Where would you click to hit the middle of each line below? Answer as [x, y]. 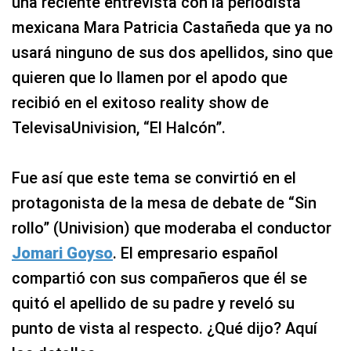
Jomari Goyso [62, 253]
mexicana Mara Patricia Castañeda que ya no [172, 27]
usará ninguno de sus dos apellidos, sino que [172, 52]
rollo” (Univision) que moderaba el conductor [172, 228]
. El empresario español [195, 253]
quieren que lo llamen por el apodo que [150, 78]
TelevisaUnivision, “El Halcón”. [119, 128]
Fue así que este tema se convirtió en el [154, 178]
